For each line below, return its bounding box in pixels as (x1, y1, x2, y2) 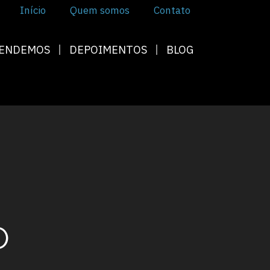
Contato (154, 3, 190, 17)
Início (20, 3, 46, 17)
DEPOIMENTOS (69, 42, 147, 57)
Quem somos (70, 3, 130, 17)
